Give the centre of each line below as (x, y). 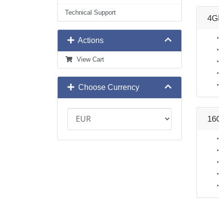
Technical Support (90, 13)
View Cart (88, 60)
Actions (89, 40)
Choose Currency (107, 87)
